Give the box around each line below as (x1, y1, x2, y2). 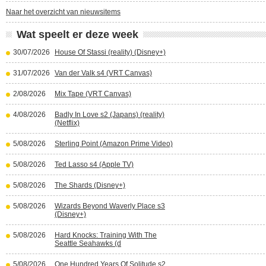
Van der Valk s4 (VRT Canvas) (55, 69, 152, 77)
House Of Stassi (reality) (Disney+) (55, 48, 166, 56)
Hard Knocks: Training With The (55, 231, 157, 239)
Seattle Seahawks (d (55, 239, 121, 248)
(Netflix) (55, 119, 80, 127)
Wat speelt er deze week (17, 28, 138, 40)
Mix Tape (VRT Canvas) (55, 90, 131, 98)
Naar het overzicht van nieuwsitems (6, 8, 121, 16)
